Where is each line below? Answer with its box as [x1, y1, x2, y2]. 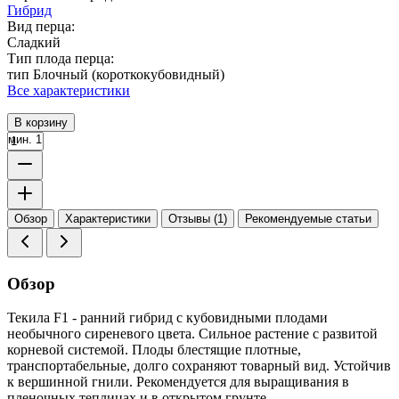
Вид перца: [7, 18, 75, 34]
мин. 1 [8, 132, 42, 146]
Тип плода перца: [7, 50, 114, 66]
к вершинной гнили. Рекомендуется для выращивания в [7, 374, 349, 390]
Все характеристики [7, 82, 130, 98]
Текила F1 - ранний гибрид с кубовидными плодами [7, 310, 328, 326]
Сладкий [7, 34, 61, 50]
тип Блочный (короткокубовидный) [7, 66, 224, 82]
